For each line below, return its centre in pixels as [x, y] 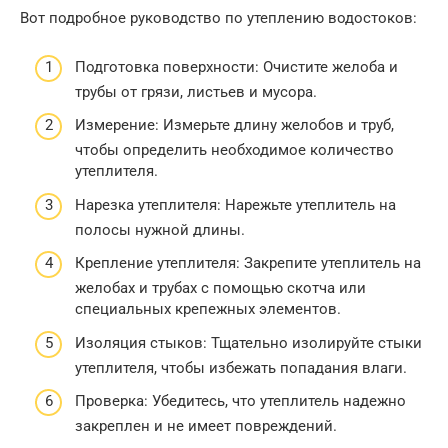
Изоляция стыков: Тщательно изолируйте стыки [248, 342]
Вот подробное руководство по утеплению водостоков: [218, 18]
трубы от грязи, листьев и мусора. [196, 91]
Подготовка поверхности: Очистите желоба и [236, 66]
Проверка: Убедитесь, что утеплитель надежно [240, 401]
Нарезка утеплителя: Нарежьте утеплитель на [235, 204]
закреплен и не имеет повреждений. [206, 426]
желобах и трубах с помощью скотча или [220, 288]
